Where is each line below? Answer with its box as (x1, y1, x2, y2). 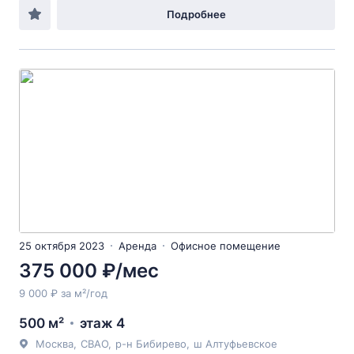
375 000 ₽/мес (19, 259, 159, 282)
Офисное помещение (171, 239, 281, 252)
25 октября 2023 (19, 239, 104, 252)
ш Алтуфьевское (194, 337, 277, 350)
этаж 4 (80, 315, 125, 331)
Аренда (119, 239, 156, 252)
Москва (36, 337, 73, 350)
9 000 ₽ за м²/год (19, 287, 107, 299)
